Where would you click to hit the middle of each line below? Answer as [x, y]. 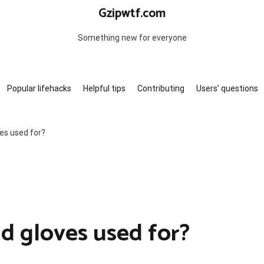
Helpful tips [104, 88]
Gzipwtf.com [132, 14]
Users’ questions [227, 88]
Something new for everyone [132, 38]
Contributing [161, 88]
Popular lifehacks [39, 88]
